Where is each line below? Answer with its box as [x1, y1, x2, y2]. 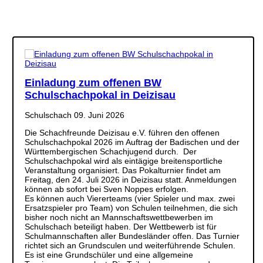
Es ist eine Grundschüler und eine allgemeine [25, 249, 194, 259]
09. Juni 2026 [74, 110, 125, 120]
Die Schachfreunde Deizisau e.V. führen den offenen [25, 127, 220, 137]
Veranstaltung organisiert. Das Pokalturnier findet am [25, 165, 221, 175]
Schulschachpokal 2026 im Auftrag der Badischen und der [25, 137, 240, 147]
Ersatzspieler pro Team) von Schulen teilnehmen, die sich [25, 203, 238, 213]
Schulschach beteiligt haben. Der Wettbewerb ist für [25, 221, 217, 231]
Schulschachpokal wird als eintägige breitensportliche [25, 156, 223, 166]
